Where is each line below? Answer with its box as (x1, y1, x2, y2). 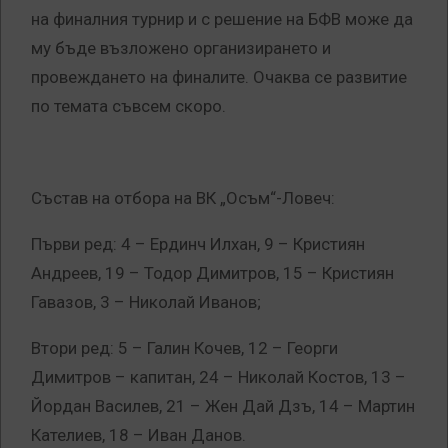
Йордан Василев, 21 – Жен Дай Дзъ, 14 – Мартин (31, 396, 415, 417)
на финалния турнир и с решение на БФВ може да (31, 9, 413, 30)
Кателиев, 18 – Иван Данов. (31, 425, 246, 446)
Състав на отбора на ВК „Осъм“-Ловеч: (31, 188, 335, 209)
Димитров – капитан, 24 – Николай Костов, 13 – (31, 367, 406, 388)
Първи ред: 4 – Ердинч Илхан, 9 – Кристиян (31, 234, 365, 255)
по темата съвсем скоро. (31, 96, 226, 117)
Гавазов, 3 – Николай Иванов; (31, 292, 261, 313)
